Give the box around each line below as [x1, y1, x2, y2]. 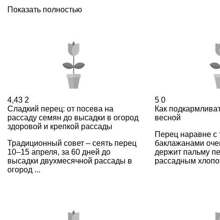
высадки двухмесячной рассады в [7, 156, 132, 165]
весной [154, 113, 181, 122]
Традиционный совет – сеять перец [7, 138, 137, 147]
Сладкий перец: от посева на [7, 104, 113, 113]
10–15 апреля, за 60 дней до [7, 147, 110, 156]
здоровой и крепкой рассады [7, 122, 112, 131]
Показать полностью [7, 5, 82, 14]
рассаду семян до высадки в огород [7, 113, 138, 122]
